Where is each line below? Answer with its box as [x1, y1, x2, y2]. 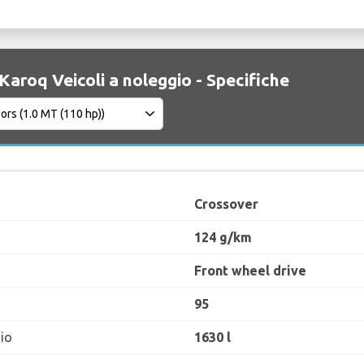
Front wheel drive [194, 263, 306, 279]
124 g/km [194, 230, 252, 245]
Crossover [194, 197, 258, 212]
